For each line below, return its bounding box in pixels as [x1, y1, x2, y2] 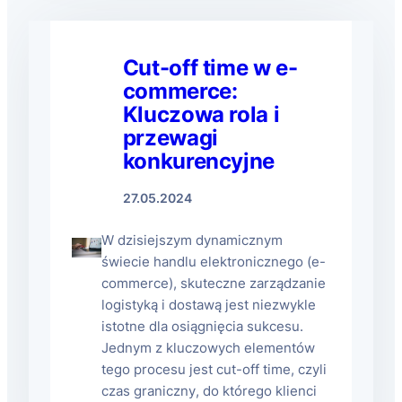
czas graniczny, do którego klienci [100, 383, 317, 399]
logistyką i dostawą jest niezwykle [100, 297, 316, 313]
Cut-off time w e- [122, 55, 298, 81]
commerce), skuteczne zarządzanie [100, 275, 326, 292]
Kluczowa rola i [122, 101, 280, 127]
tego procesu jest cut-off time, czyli [100, 362, 327, 378]
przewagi [122, 125, 218, 151]
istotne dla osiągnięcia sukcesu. [100, 319, 303, 335]
